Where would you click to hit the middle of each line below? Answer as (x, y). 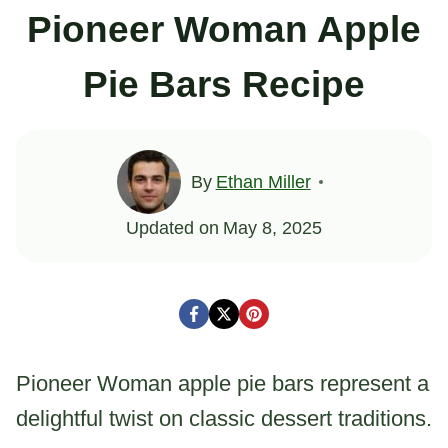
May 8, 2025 (272, 227)
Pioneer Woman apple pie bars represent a (222, 383)
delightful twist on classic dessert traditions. (224, 418)
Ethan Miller (263, 181)
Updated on (173, 227)
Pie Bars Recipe (224, 84)
